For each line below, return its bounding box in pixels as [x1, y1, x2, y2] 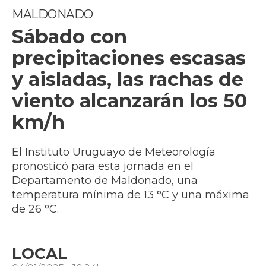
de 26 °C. [12, 202, 59, 216]
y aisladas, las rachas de [12, 68, 243, 91]
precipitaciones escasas [12, 46, 246, 70]
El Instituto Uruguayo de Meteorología [12, 145, 216, 159]
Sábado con [12, 25, 127, 49]
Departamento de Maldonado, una [12, 174, 198, 188]
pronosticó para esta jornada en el [12, 160, 194, 173]
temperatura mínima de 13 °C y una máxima [12, 188, 249, 202]
